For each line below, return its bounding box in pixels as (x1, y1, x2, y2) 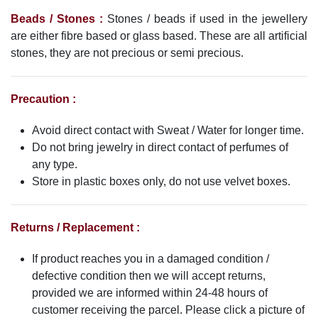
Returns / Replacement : (11, 221, 143, 234)
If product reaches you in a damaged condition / (32, 253, 269, 265)
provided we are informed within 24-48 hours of (32, 287, 268, 300)
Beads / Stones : (11, 13, 103, 26)
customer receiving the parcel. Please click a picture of (32, 304, 305, 317)
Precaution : (11, 93, 76, 106)
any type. (32, 158, 77, 171)
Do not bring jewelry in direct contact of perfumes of (32, 141, 288, 154)
